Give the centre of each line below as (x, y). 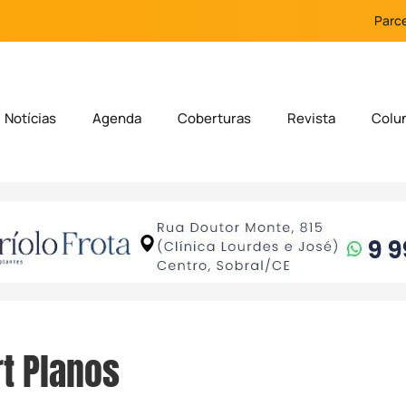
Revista (312, 119)
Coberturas (215, 119)
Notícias (31, 119)
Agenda (117, 119)
